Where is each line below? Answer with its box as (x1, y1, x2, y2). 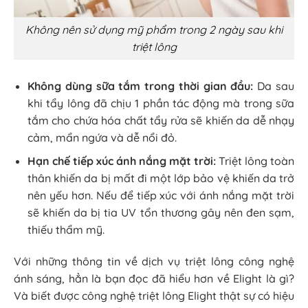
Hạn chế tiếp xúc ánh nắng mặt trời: (27, 154, 216, 168)
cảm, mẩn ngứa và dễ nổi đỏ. (27, 130, 177, 144)
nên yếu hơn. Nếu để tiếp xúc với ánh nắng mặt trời (27, 188, 294, 203)
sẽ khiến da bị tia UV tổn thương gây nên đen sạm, (27, 206, 294, 220)
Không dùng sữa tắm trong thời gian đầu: (27, 78, 254, 93)
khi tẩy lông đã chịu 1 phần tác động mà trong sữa (27, 96, 294, 110)
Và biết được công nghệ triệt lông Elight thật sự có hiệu (14, 289, 294, 303)
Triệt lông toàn (216, 154, 294, 168)
